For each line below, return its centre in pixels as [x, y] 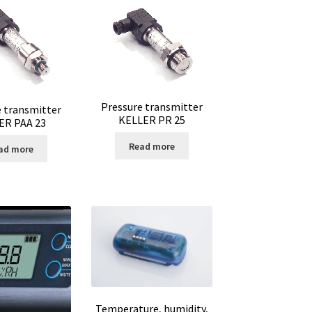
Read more [152, 146]
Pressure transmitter [152, 106]
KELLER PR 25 [152, 119]
